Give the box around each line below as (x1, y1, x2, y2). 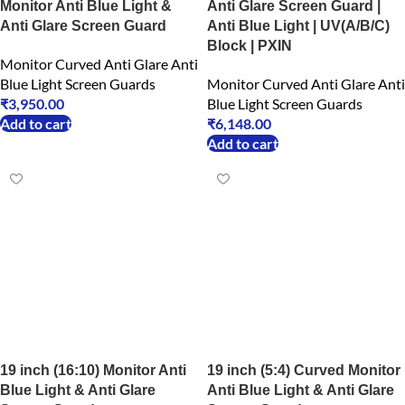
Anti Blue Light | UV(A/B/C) (207, 18, 390, 33)
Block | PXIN (207, 38, 292, 53)
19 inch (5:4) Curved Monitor (207, 363, 400, 378)
